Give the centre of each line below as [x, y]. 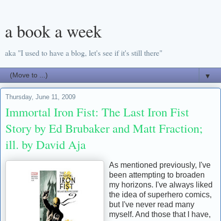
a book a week [53, 31]
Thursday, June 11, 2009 [40, 97]
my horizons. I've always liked [161, 184]
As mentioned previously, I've [160, 165]
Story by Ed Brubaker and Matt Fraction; [104, 128]
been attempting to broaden [157, 175]
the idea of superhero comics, [160, 194]
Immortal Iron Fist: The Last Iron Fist [97, 112]
